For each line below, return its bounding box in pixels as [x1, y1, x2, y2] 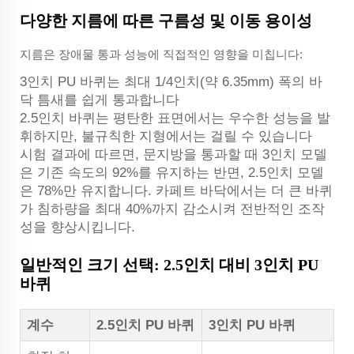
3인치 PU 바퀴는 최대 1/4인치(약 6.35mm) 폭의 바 [20, 73, 322, 89]
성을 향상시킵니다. [20, 219, 135, 235]
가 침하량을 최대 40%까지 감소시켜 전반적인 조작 [20, 201, 325, 217]
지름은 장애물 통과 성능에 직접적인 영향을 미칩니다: [20, 47, 303, 61]
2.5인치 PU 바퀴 [96, 317, 194, 333]
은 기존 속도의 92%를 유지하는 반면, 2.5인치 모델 [20, 164, 324, 180]
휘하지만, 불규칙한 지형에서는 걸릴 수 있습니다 [20, 128, 312, 144]
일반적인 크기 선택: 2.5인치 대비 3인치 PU [20, 255, 318, 273]
